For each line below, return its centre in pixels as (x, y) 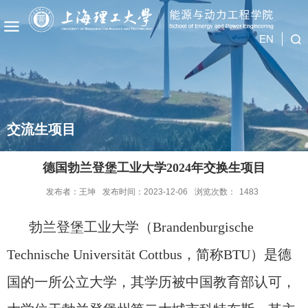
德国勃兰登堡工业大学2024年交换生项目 (154, 168)
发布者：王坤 (71, 192)
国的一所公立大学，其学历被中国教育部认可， (151, 282)
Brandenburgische (203, 227)
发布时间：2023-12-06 (145, 192)
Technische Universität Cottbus (95, 254)
